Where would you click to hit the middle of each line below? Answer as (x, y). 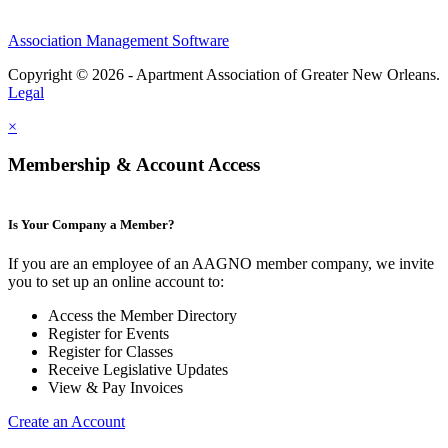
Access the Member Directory (142, 316)
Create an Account (66, 422)
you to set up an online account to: (116, 282)
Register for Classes (110, 352)
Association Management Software (118, 40)
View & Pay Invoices (115, 388)
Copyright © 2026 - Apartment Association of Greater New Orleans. (224, 74)
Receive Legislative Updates (138, 370)
